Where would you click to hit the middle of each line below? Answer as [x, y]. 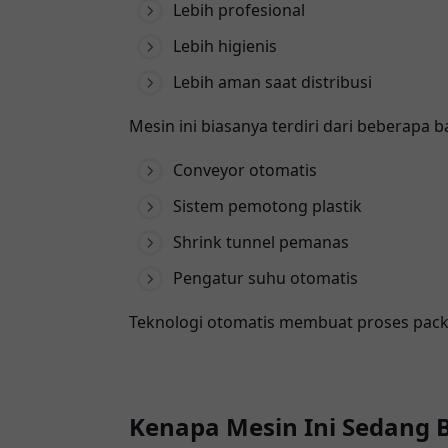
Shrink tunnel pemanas [261, 242]
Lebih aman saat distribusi [272, 82]
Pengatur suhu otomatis [265, 278]
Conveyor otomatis [245, 170]
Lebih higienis [225, 46]
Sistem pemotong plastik [267, 206]
